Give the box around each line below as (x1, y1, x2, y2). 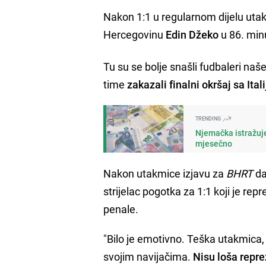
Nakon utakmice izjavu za (103, 166, 227, 180)
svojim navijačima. (103, 249, 191, 264)
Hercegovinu (103, 27, 166, 42)
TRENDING (195, 114, 223, 122)
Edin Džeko (166, 27, 219, 42)
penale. (103, 201, 139, 216)
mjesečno (195, 137, 233, 149)
